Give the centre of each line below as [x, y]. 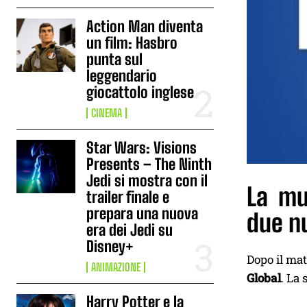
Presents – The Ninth [149, 164]
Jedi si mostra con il [147, 181]
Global [264, 278]
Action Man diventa [145, 26]
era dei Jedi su [130, 230]
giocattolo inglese [140, 92]
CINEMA [107, 113]
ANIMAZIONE [116, 267]
